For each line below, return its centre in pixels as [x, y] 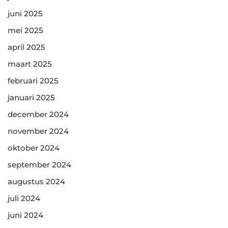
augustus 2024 [36, 181]
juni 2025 [25, 13]
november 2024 [38, 131]
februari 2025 [33, 81]
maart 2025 [30, 64]
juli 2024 [24, 198]
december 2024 [38, 114]
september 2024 [39, 165]
